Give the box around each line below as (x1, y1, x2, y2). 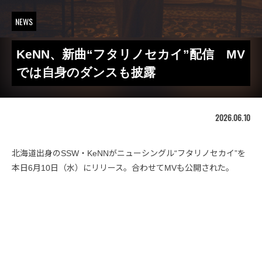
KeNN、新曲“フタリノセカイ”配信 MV (16, 47, 245, 61)
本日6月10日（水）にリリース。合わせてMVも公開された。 (12, 163, 234, 173)
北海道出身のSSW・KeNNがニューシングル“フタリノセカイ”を (12, 149, 246, 158)
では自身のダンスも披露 (16, 65, 156, 79)
